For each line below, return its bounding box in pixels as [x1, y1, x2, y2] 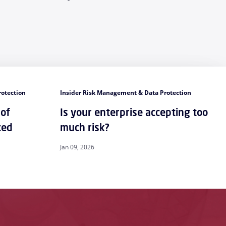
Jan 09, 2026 [60, 142, 94, 151]
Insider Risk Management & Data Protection [60, 88, 191, 97]
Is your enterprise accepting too [60, 105, 208, 119]
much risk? [60, 120, 109, 134]
